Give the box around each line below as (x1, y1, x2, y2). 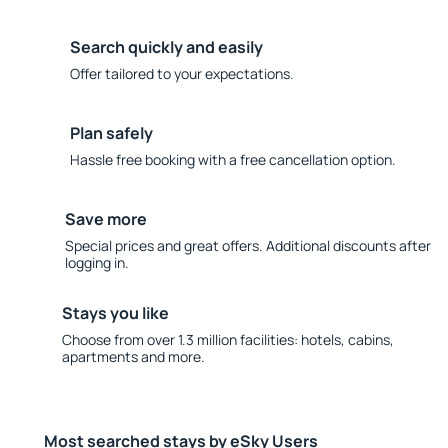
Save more (64, 208, 147, 230)
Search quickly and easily (70, 36, 263, 58)
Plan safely (70, 122, 153, 144)
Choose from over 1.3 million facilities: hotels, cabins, (61, 330, 394, 349)
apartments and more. (61, 347, 205, 366)
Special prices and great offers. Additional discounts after (64, 236, 431, 255)
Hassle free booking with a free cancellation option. (70, 150, 396, 169)
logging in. (64, 253, 129, 272)
